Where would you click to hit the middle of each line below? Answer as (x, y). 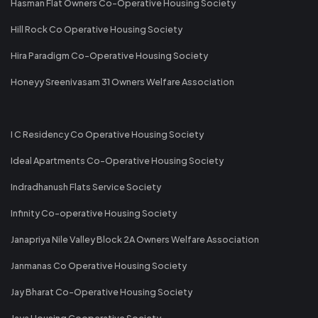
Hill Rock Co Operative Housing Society (97, 29)
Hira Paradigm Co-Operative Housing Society (109, 55)
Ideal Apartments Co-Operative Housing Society (117, 160)
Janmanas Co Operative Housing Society (99, 265)
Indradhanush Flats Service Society (86, 186)
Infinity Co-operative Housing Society (94, 213)
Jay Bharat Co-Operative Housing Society (102, 291)
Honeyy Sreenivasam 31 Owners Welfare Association (122, 81)
